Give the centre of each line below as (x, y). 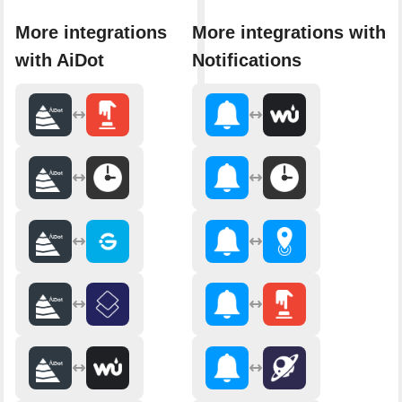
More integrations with (288, 32)
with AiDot (59, 60)
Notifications (246, 60)
